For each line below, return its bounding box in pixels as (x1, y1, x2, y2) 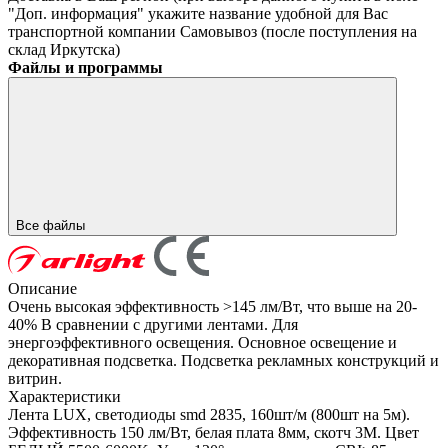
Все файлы (16, 218, 89, 234)
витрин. (8, 370, 62, 388)
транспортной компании (8, 23, 180, 41)
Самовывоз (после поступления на (180, 23, 417, 41)
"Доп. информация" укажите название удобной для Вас (8, 5, 388, 23)
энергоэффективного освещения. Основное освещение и (8, 334, 397, 352)
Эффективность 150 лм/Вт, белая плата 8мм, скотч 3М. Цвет (8, 424, 419, 442)
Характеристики (8, 388, 121, 406)
